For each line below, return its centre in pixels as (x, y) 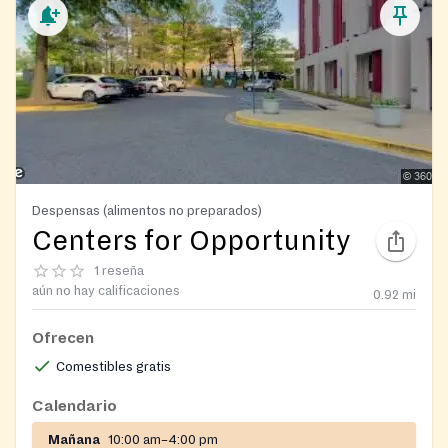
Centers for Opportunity (191, 240)
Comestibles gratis (113, 366)
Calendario (74, 405)
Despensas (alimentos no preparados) (147, 210)
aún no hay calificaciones (106, 290)
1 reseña (119, 270)
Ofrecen (63, 337)
